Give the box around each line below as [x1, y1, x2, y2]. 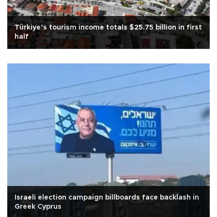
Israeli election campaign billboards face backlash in [15, 194, 199, 201]
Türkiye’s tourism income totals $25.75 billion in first [15, 24, 202, 31]
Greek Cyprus [15, 203, 62, 210]
